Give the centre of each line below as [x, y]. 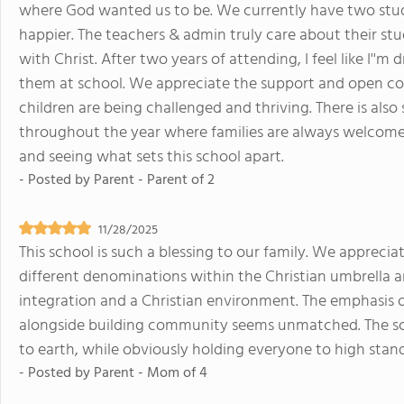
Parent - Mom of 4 [151, 373]
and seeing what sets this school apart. [151, 157]
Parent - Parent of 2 [154, 180]
